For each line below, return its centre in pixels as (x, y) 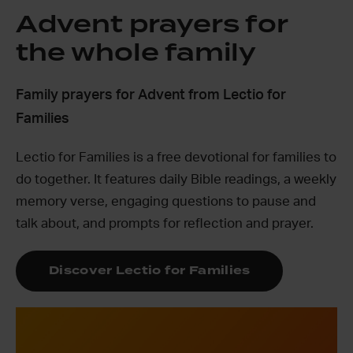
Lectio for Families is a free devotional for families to (176, 157)
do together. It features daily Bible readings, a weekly (176, 179)
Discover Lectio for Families (150, 270)
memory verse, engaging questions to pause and (166, 201)
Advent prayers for (152, 25)
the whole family (136, 53)
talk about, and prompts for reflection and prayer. (165, 223)
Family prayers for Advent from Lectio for (151, 95)
